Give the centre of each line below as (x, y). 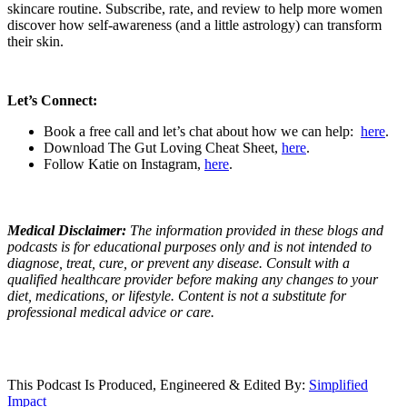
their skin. (35, 41)
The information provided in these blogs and (257, 230)
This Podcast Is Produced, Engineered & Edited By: (158, 384)
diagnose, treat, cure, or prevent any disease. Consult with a (179, 263)
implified (342, 384)
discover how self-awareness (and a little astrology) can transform (194, 25)
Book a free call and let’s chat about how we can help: (202, 131)
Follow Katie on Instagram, (124, 164)
